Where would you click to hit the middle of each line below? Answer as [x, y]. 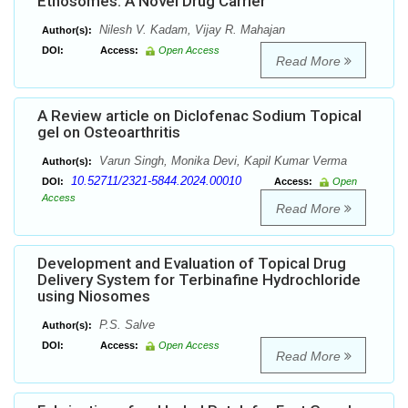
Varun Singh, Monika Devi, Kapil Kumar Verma [221, 161]
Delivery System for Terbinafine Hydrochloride [199, 280]
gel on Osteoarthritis [109, 133]
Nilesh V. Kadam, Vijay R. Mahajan [190, 30]
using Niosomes [94, 296]
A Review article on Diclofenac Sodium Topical [199, 116]
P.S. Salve [125, 325]
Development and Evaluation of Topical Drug [192, 264]
